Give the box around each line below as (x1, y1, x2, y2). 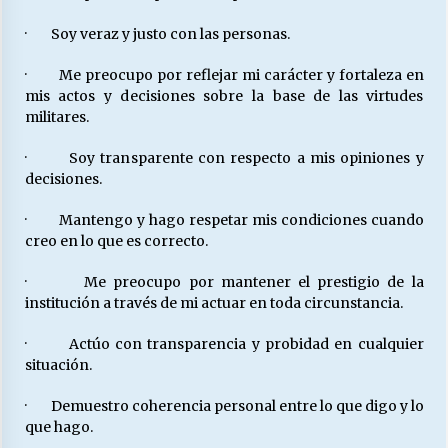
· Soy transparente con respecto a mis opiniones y (24, 149, 424, 167)
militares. (24, 108, 89, 126)
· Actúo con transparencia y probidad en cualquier (24, 335, 424, 353)
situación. (24, 356, 92, 374)
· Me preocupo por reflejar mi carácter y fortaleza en (24, 66, 424, 84)
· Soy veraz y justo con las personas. (24, 25, 290, 43)
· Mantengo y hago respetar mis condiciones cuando (24, 211, 424, 229)
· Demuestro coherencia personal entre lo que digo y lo (24, 397, 424, 415)
